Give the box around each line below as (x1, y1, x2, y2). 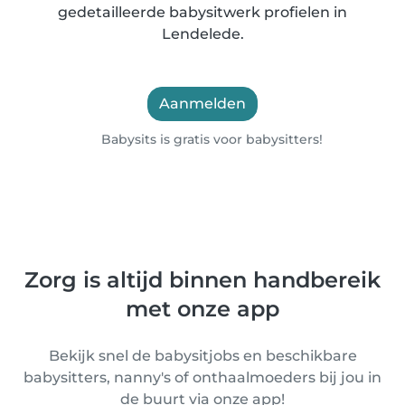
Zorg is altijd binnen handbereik (24, 267, 381, 293)
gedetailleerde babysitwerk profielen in (58, 4, 347, 21)
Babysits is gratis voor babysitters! (98, 131, 324, 147)
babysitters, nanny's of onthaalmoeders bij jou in (24, 369, 381, 386)
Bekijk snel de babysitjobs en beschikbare (48, 347, 357, 364)
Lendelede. (161, 25, 244, 42)
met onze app (126, 296, 279, 322)
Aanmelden (159, 95, 246, 112)
